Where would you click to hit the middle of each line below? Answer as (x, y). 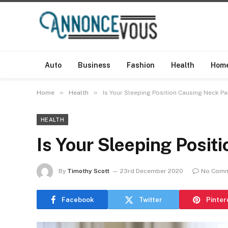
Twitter (151, 199)
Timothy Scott (88, 171)
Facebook (78, 199)
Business (94, 65)
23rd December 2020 (152, 171)
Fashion (141, 65)
